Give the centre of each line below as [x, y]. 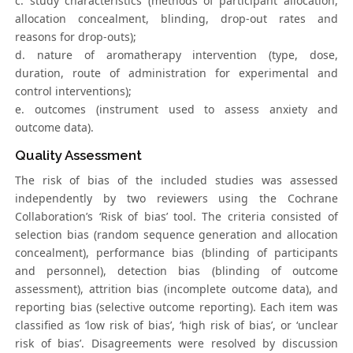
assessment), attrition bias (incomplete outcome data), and [176, 289]
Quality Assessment [79, 156]
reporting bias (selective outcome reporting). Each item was [176, 307]
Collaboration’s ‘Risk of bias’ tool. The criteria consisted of [176, 217]
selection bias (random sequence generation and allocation [176, 235]
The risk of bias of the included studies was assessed [176, 180]
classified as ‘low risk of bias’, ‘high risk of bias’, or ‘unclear [176, 325]
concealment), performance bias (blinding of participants [176, 253]
